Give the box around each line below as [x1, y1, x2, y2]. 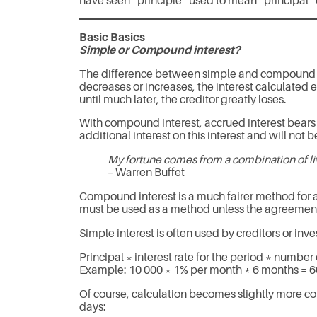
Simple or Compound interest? [79, 43, 241, 57]
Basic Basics [79, 30, 145, 44]
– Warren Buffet [108, 166, 185, 180]
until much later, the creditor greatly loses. [79, 93, 287, 106]
